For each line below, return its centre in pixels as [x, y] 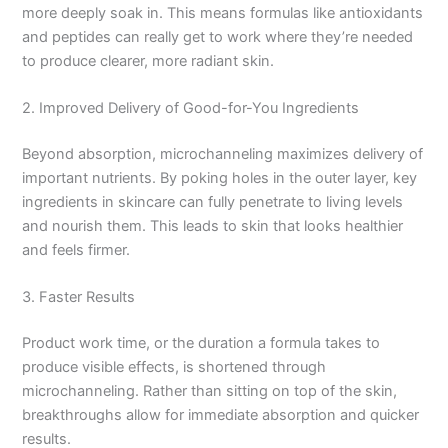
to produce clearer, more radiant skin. [148, 60]
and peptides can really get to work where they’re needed [218, 36]
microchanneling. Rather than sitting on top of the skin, [210, 391]
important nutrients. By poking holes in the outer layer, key [220, 178]
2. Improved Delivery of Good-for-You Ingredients [191, 108]
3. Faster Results [79, 297]
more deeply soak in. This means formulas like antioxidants [223, 12]
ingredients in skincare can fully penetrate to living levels [213, 202]
